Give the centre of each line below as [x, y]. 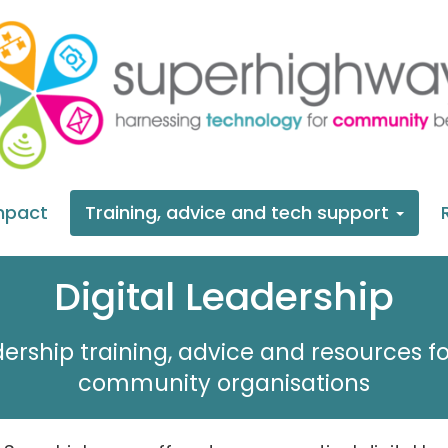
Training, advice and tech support [239, 212]
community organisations [224, 383]
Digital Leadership [224, 296]
